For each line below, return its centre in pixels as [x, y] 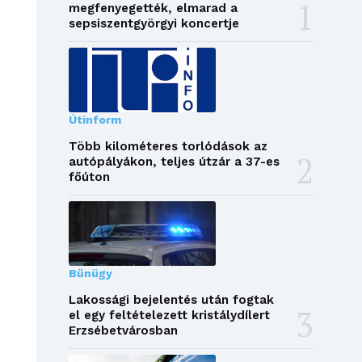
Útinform [95, 120]
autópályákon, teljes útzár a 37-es [174, 162]
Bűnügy [90, 274]
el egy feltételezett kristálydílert [169, 316]
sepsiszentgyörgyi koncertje [154, 24]
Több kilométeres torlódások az [168, 147]
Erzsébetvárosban [123, 331]
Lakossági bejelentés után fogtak [171, 300]
